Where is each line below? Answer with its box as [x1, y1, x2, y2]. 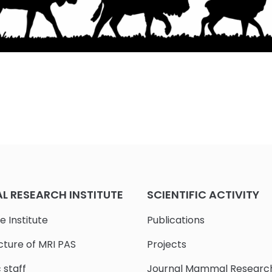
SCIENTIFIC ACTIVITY [147, 187, 260, 203]
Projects [147, 237, 187, 252]
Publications [147, 213, 205, 228]
